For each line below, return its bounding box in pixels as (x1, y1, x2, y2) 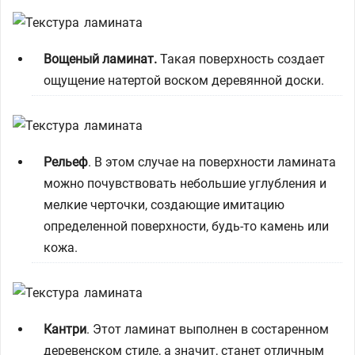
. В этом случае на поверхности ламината (88, 155, 336, 170)
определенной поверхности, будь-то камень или (44, 219, 329, 234)
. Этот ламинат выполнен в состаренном (86, 322, 329, 337)
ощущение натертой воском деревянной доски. (44, 73, 324, 88)
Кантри (44, 322, 86, 337)
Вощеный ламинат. (44, 52, 157, 67)
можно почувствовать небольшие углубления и (44, 176, 326, 191)
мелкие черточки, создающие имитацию (44, 197, 284, 212)
